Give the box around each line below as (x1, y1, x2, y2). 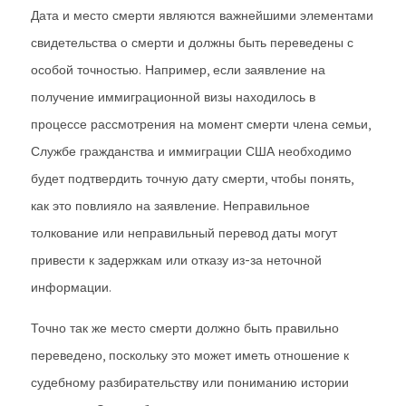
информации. (31, 279, 111, 295)
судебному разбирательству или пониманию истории (31, 374, 349, 391)
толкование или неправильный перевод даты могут (31, 225, 337, 241)
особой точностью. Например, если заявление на (31, 62, 325, 78)
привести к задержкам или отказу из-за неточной (31, 252, 322, 268)
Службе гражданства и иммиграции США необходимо (31, 143, 352, 159)
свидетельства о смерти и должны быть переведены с (31, 34, 353, 51)
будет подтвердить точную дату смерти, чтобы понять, (31, 170, 353, 187)
